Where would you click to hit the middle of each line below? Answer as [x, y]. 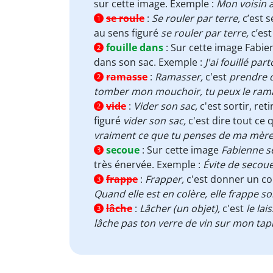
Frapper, [165, 179]
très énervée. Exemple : [148, 165]
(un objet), [197, 208]
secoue [123, 150]
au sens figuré [127, 33]
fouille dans [135, 48]
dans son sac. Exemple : [149, 62]
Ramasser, [179, 77]
